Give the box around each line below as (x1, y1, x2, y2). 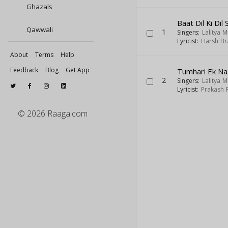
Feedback (10, 66, 38, 74)
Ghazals (25, 2, 52, 11)
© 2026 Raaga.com (18, 108, 88, 119)
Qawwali (25, 25, 53, 34)
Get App (66, 66, 90, 74)
